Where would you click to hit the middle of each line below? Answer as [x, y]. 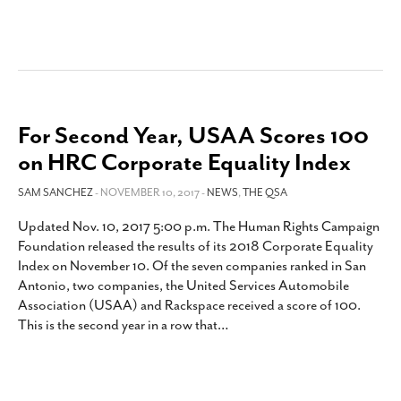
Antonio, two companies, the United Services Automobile [183, 286]
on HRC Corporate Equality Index [184, 162]
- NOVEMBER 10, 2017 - [151, 192]
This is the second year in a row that [118, 325]
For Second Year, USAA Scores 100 [193, 136]
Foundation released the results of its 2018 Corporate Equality [196, 246]
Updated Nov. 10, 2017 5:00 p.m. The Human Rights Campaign [199, 226]
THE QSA [265, 192]
